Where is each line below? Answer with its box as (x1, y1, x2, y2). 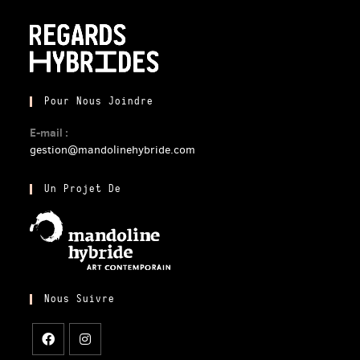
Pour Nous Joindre (44, 96, 154, 107)
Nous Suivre (44, 293, 116, 305)
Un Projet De (44, 184, 122, 194)
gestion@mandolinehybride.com (30, 142, 196, 157)
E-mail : (30, 125, 69, 141)
